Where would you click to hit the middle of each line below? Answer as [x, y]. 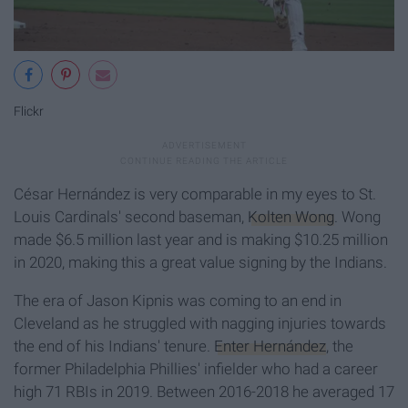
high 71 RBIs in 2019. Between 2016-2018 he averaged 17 [204, 391]
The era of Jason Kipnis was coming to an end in [178, 300]
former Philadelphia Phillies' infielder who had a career [196, 368]
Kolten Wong [291, 216]
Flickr [29, 112]
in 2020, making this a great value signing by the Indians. [200, 262]
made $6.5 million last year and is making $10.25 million [201, 239]
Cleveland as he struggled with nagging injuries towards [200, 323]
